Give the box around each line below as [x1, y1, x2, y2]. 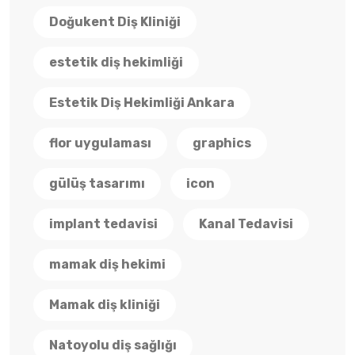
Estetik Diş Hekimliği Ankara [49, 95, 235, 111]
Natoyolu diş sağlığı [49, 338, 177, 353]
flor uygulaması [49, 136, 151, 151]
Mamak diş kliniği [49, 297, 160, 313]
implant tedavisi [49, 216, 158, 232]
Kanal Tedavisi [199, 216, 293, 232]
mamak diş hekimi [49, 257, 166, 273]
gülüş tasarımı [49, 176, 145, 192]
